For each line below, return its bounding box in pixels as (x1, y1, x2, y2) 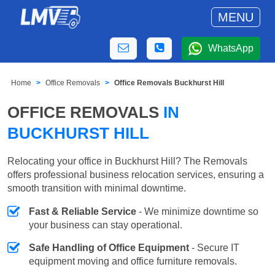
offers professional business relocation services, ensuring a (7, 169, 264, 180)
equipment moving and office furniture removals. (29, 255, 237, 266)
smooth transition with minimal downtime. (7, 182, 186, 193)
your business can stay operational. (29, 219, 182, 230)
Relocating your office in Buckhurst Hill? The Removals (7, 155, 247, 166)
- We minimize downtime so (136, 206, 258, 217)
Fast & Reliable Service (29, 206, 136, 217)
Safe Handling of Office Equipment (29, 242, 189, 253)
